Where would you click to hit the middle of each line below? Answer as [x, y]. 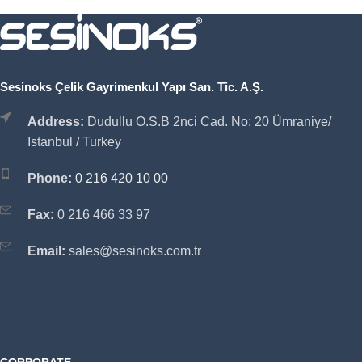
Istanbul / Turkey [74, 141]
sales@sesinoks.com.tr [133, 250]
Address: [56, 121]
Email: [46, 250]
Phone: [50, 178]
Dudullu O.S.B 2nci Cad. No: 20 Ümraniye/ [208, 121]
